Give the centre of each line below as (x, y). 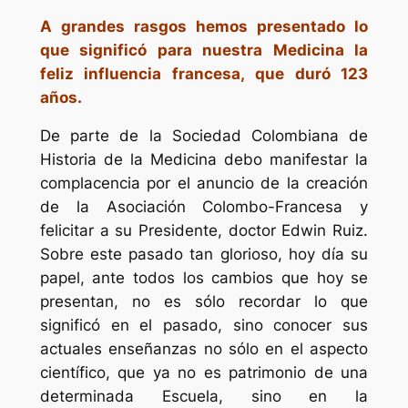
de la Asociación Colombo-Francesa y (204, 207)
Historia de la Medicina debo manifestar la (204, 160)
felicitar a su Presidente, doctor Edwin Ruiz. (204, 231)
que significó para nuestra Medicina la (204, 50)
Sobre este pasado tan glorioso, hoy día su (204, 255)
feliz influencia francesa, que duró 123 (204, 73)
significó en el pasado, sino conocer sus (204, 326)
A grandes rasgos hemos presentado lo (204, 26)
